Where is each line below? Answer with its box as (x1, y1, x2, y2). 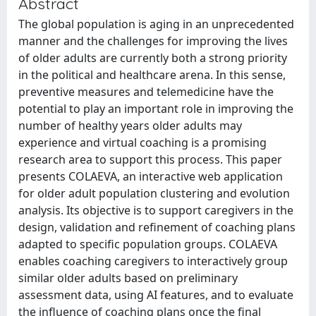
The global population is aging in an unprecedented (18, 16, 294, 32)
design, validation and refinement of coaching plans (18, 219, 296, 235)
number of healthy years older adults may (18, 118, 242, 133)
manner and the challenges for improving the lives (18, 33, 288, 49)
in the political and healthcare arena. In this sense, (18, 67, 286, 83)
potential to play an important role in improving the (18, 101, 293, 116)
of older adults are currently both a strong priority (18, 50, 287, 66)
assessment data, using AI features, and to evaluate (18, 287, 293, 303)
